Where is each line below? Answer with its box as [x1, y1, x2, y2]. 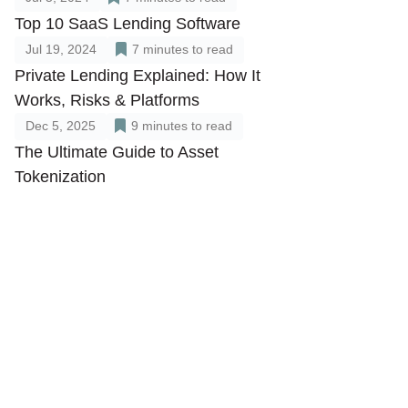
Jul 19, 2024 [25, 42, 97, 56]
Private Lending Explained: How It [15, 66, 260, 85]
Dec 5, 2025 [25, 118, 96, 133]
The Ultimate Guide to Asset [15, 143, 219, 161]
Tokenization [15, 168, 106, 186]
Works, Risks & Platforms [15, 91, 199, 109]
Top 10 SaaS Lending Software [15, 15, 240, 33]
